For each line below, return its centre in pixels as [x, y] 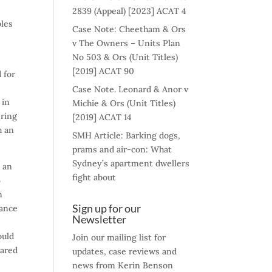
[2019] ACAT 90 [104, 71]
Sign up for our [107, 208]
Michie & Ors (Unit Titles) [124, 103]
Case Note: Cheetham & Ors [129, 29]
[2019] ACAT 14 [102, 117]
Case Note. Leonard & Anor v [131, 89]
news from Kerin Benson [123, 265]
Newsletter [100, 219]
